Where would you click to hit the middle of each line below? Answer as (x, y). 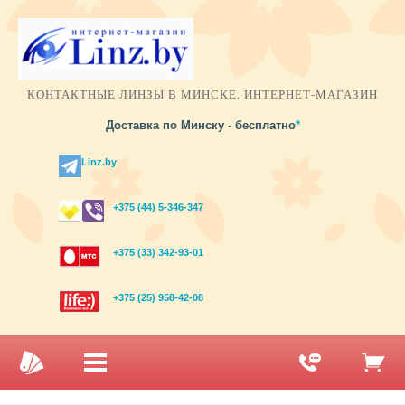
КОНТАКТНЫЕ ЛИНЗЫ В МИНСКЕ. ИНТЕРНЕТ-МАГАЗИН (202, 94)
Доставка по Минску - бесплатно (200, 125)
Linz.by (99, 162)
